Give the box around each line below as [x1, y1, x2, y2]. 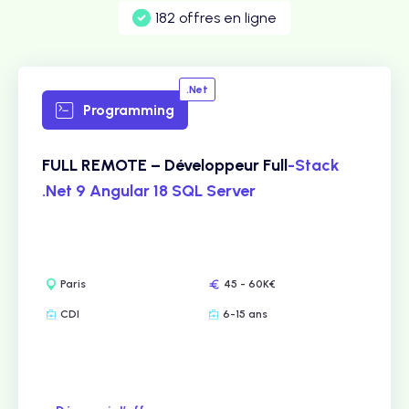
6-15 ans [223, 308, 267, 320]
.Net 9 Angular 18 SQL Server [42, 181, 256, 201]
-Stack [288, 155, 340, 175]
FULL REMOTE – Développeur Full [42, 155, 288, 175]
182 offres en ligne [155, 9, 277, 26]
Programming [83, 101, 174, 119]
